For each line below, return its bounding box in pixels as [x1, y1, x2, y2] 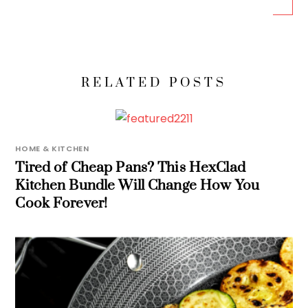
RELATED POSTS [80, 75, 228, 91]
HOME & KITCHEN [15, 142, 89, 154]
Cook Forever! [15, 194, 108, 212]
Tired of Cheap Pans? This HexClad [15, 158, 245, 177]
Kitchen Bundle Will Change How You [15, 176, 259, 195]
